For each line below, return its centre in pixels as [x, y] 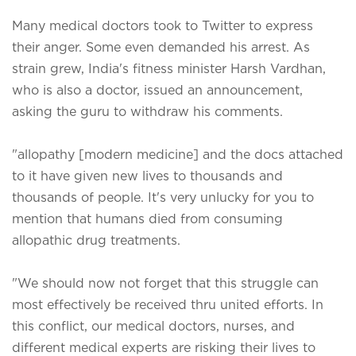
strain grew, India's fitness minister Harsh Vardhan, [169, 68]
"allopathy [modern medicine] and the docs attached [178, 154]
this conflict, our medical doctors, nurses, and [153, 325]
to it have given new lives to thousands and [147, 175]
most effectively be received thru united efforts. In [168, 304]
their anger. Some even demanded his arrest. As [161, 46]
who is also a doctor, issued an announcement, [157, 89]
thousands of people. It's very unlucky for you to [163, 197]
